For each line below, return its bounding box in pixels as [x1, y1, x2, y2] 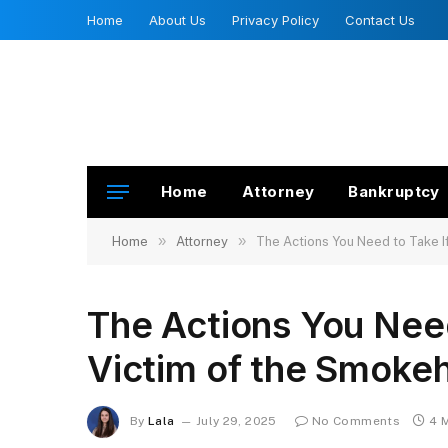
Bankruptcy [348, 182, 440, 201]
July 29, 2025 [195, 414, 277, 429]
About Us [149, 11, 206, 28]
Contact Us [345, 11, 415, 28]
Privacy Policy [232, 11, 319, 28]
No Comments [312, 414, 400, 429]
